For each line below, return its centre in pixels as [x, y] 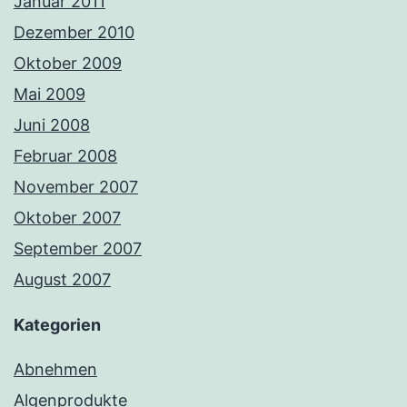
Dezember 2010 [74, 32]
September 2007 [78, 248]
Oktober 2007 [67, 217]
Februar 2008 [65, 155]
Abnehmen [55, 369]
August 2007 [62, 279]
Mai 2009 [50, 94]
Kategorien [57, 324]
